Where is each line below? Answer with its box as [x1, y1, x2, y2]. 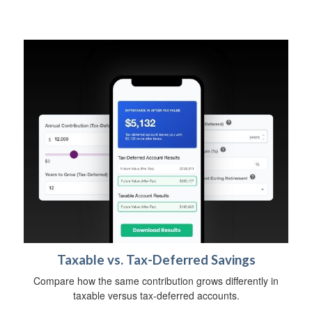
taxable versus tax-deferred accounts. [72, 288, 240, 302]
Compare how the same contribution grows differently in [33, 273, 279, 288]
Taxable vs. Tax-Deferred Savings [56, 251, 256, 267]
